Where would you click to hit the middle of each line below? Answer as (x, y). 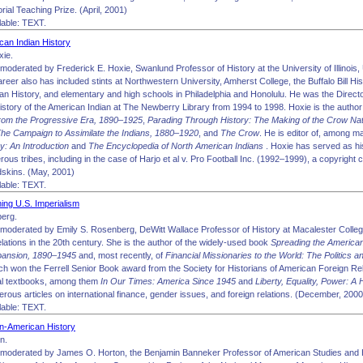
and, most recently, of (121, 255)
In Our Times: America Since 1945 (168, 281)
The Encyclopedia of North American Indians (177, 145)
